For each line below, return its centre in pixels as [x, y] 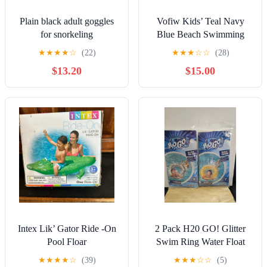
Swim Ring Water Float [200, 242]
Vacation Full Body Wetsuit [200, 48]
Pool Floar [67, 242]
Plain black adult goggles [67, 21]
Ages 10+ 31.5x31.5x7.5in [200, 255]
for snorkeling [67, 35]
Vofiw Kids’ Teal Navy [200, 21]
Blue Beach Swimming [200, 35]
